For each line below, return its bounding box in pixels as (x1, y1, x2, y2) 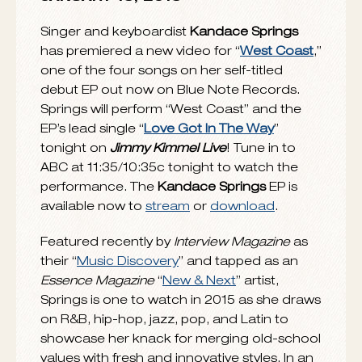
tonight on (40, 246, 110, 261)
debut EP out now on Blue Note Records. (40, 188, 300, 203)
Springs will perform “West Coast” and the (40, 208, 301, 222)
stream (145, 305, 190, 319)
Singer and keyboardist (40, 130, 190, 145)
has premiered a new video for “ (40, 149, 240, 164)
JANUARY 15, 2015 (40, 95, 182, 110)
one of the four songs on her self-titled (40, 169, 283, 183)
